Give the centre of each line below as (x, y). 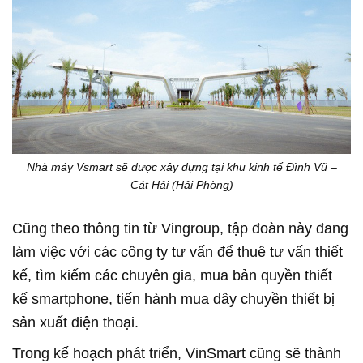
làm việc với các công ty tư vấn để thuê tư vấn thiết (177, 252)
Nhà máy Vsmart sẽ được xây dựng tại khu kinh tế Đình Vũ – (181, 167)
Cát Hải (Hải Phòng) (181, 184)
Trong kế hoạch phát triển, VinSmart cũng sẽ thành (177, 353)
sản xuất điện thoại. (77, 322)
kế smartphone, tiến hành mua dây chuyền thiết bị (173, 299)
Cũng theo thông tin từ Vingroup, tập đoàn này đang (180, 228)
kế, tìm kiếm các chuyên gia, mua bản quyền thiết (172, 275)
